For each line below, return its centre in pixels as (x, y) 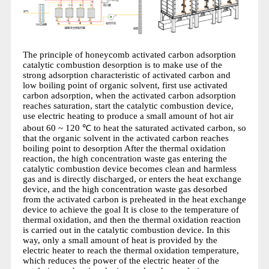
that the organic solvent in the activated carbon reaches (125, 138)
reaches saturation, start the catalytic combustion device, (128, 105)
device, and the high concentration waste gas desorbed (125, 189)
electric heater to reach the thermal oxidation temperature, (131, 250)
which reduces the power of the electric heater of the (121, 260)
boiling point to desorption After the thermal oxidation (124, 148)
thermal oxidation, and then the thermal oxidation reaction (131, 219)
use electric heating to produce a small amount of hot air (128, 116)
